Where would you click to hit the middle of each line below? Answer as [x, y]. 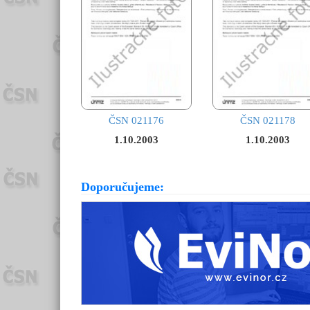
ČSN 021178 [268, 121]
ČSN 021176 [136, 121]
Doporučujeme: [122, 187]
